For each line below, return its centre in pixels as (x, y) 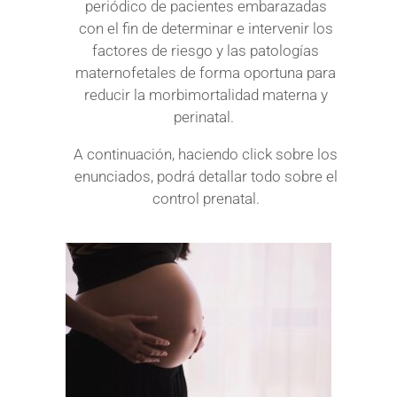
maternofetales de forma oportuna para (206, 72)
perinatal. (206, 117)
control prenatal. (206, 198)
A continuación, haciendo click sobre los (206, 154)
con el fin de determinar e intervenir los (206, 28)
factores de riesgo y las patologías (206, 50)
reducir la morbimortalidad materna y (206, 94)
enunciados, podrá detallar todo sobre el (206, 176)
